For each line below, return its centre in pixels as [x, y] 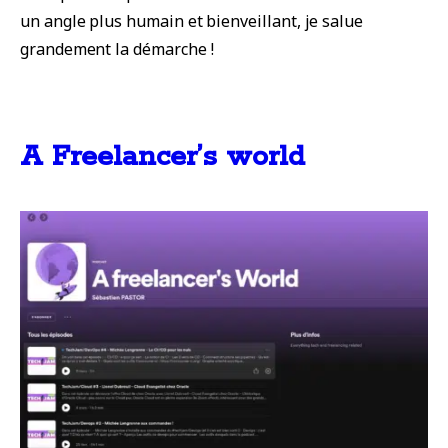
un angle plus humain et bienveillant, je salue [192, 21]
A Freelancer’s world [162, 157]
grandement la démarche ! [117, 49]
